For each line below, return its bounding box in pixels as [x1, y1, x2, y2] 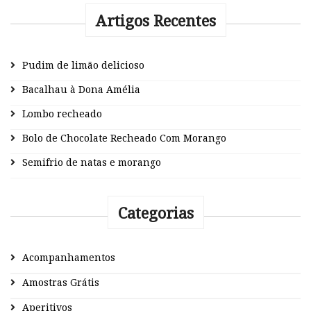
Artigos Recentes [95, 9, 216, 31]
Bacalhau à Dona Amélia [22, 82, 140, 96]
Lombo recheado [22, 106, 102, 120]
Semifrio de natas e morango [22, 155, 161, 169]
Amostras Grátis [22, 275, 99, 289]
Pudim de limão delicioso [22, 58, 144, 72]
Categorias [117, 201, 194, 223]
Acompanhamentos [22, 250, 115, 264]
